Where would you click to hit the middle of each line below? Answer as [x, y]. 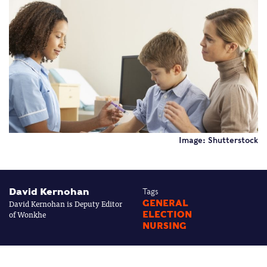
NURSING [164, 226]
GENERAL [165, 203]
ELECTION [167, 214]
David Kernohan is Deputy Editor [66, 203]
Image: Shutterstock [218, 140]
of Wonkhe [27, 214]
